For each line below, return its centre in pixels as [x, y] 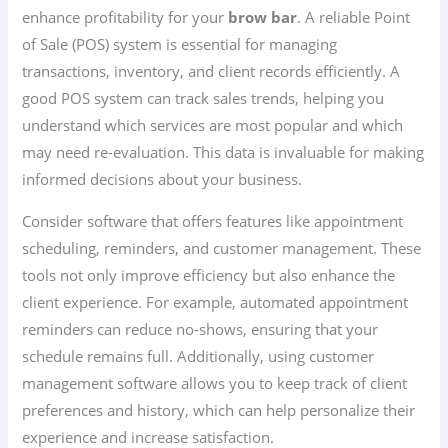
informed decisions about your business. [162, 179]
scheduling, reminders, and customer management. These [222, 247]
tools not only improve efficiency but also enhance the [209, 274]
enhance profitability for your [125, 17]
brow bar [263, 17]
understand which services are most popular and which [213, 125]
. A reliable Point [354, 17]
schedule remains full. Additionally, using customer [198, 355]
